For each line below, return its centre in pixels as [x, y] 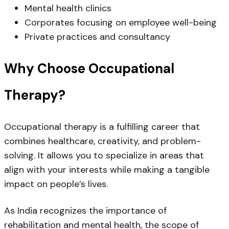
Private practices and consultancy [97, 37]
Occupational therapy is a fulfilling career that [102, 127]
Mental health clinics [68, 8]
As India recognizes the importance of [85, 210]
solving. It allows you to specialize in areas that [104, 155]
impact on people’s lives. [56, 184]
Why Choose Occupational [89, 68]
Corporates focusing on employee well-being [121, 23]
